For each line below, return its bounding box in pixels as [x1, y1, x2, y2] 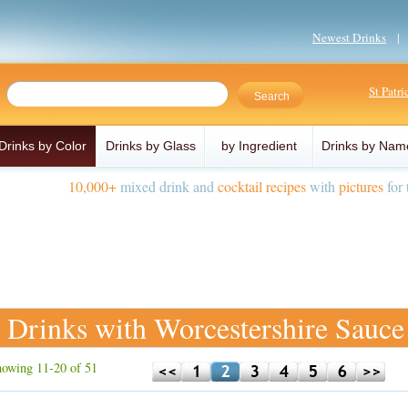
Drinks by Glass [106, 138, 196, 153]
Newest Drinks [312, 29, 386, 46]
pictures [339, 177, 383, 196]
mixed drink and [117, 177, 218, 196]
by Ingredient [221, 138, 297, 153]
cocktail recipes [218, 177, 306, 196]
